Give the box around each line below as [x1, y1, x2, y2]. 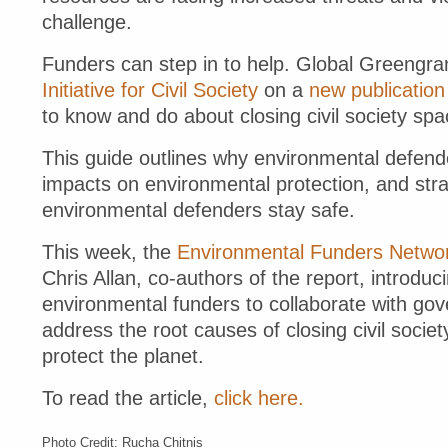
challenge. [42, 11, 132, 34]
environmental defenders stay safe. [42, 199, 355, 222]
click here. [214, 387, 304, 410]
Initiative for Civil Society [42, 79, 258, 102]
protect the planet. [42, 345, 204, 368]
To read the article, [42, 387, 214, 410]
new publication [309, 79, 445, 102]
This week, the [42, 241, 177, 264]
